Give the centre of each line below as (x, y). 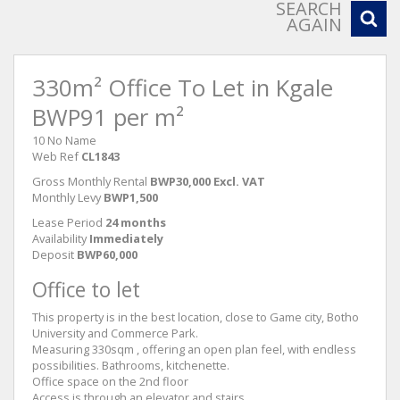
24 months (136, 222)
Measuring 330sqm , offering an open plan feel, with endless (194, 349)
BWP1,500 (131, 197)
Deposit (53, 254)
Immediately (126, 238)
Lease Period (67, 222)
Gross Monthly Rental (90, 181)
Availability (59, 238)
